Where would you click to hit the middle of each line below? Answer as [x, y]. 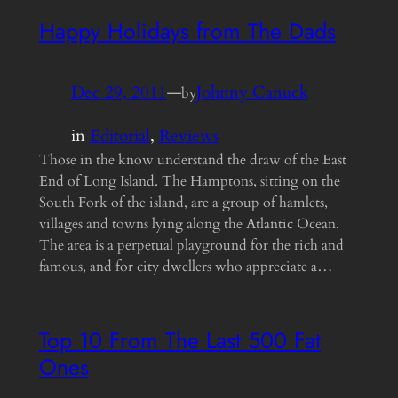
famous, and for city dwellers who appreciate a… [186, 266]
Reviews [188, 135]
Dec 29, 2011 [119, 93]
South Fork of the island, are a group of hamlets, [183, 202]
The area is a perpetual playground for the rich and [191, 245]
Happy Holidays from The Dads [187, 32]
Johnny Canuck [252, 93]
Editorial [119, 135]
